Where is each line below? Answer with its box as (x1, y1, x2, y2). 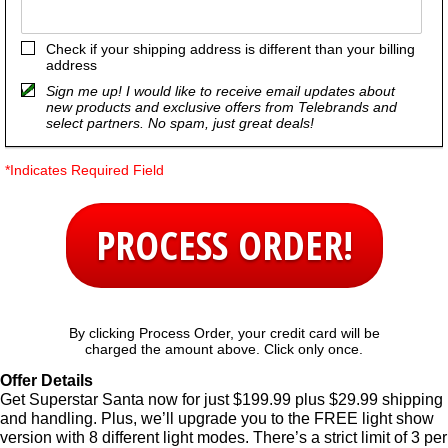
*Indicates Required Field (5, 161, 164, 178)
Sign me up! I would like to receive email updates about (46, 82, 395, 99)
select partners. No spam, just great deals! (46, 114, 314, 131)
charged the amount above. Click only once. (85, 340, 363, 357)
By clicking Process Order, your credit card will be (68, 324, 380, 341)
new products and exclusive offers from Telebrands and (46, 98, 397, 115)
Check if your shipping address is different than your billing (46, 40, 415, 57)
